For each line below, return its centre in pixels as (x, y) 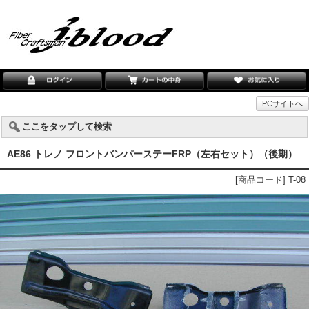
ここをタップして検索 (67, 127)
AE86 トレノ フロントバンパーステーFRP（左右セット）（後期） (152, 154)
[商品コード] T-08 (270, 180)
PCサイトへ (282, 103)
